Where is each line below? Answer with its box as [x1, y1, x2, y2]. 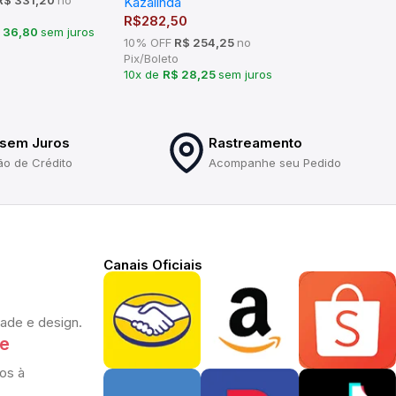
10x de [123, 66, 163, 81]
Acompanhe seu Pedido [209, 155, 342, 170]
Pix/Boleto [123, 50, 179, 65]
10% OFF [123, 34, 171, 49]
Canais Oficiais [103, 255, 203, 273]
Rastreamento [209, 133, 303, 151]
